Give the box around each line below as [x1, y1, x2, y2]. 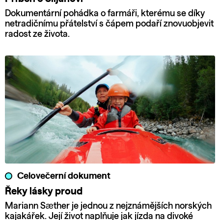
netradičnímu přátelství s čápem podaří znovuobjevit [5, 19, 214, 28]
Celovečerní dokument [17, 171, 110, 181]
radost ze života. [5, 29, 70, 39]
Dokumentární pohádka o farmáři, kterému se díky [5, 9, 205, 18]
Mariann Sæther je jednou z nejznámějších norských [5, 201, 212, 211]
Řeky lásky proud [5, 186, 82, 196]
